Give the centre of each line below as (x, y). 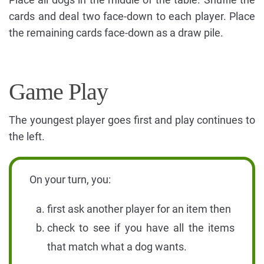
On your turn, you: (70, 179)
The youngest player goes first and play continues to (132, 120)
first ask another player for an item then (139, 209)
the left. (27, 136)
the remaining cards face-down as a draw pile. (116, 32)
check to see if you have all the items (141, 227)
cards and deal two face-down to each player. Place (132, 16)
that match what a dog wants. (117, 246)
